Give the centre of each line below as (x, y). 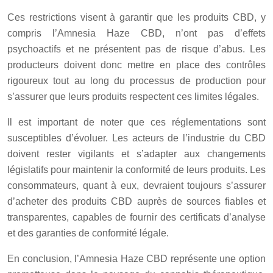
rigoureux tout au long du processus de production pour (136, 81)
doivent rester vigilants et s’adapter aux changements (136, 154)
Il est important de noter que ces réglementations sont (136, 122)
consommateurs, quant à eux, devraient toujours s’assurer (136, 186)
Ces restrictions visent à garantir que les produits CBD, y (136, 18)
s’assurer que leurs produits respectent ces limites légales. (133, 97)
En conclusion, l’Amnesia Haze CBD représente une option (136, 259)
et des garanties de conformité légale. (88, 233)
